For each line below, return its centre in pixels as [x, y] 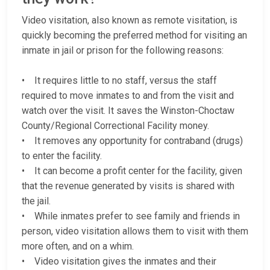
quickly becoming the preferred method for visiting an [134, 36]
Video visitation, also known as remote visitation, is [130, 20]
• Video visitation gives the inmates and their [119, 262]
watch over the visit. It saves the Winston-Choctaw [128, 111]
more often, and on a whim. [78, 246]
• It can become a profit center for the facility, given [132, 171]
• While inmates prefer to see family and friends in [131, 216]
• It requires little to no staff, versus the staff [119, 81]
